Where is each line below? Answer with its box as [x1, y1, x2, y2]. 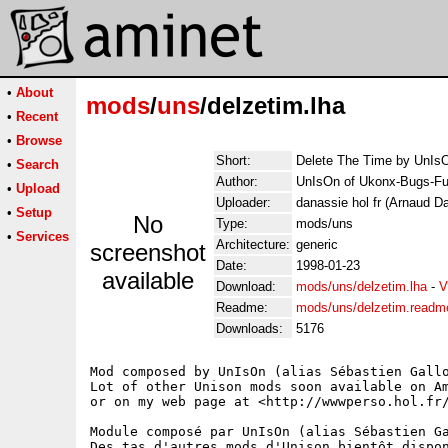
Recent [16, 109, 58, 124]
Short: [216, 153, 251, 168]
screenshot [90, 239, 206, 266]
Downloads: [216, 321, 283, 336]
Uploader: [216, 195, 271, 210]
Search [16, 157, 59, 172]
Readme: [216, 300, 268, 315]
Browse [16, 133, 62, 148]
